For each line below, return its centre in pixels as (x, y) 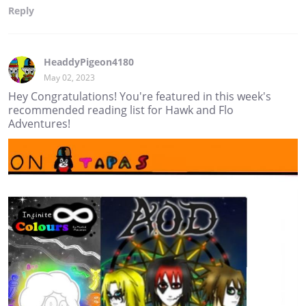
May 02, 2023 (69, 77)
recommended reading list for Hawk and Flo (121, 110)
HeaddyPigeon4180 (89, 61)
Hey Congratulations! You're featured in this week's (140, 96)
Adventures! (39, 123)
